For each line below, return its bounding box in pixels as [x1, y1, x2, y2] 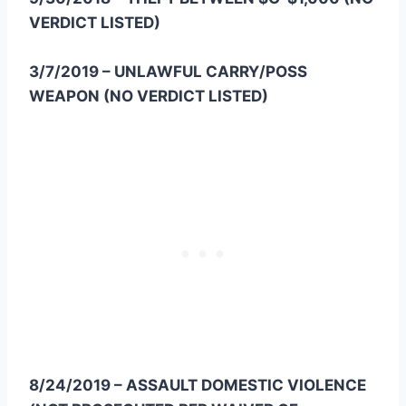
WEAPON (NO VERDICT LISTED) [29, 87, 268, 106]
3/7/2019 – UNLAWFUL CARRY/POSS [29, 63, 307, 82]
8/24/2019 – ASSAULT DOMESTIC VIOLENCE [29, 376, 366, 395]
